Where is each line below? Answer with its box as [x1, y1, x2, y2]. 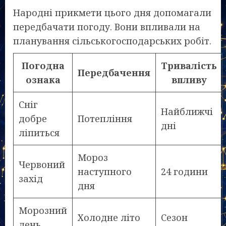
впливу [171, 74, 207, 86]
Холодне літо [78, 211, 140, 224]
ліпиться [19, 127, 60, 139]
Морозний [19, 204, 67, 217]
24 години [161, 165, 208, 178]
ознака [25, 74, 61, 86]
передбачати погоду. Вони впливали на [13, 21, 200, 33]
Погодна [21, 60, 65, 72]
